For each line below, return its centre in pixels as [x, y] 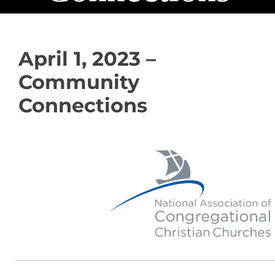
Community [79, 82]
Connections [83, 105]
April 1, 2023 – [87, 59]
